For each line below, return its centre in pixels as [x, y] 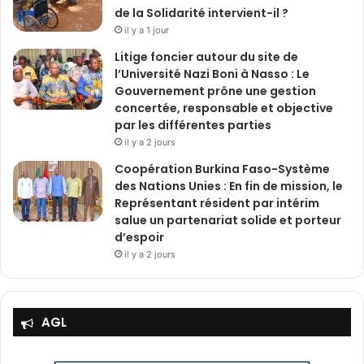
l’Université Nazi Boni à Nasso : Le [212, 74]
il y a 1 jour [147, 30]
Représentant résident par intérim [217, 204]
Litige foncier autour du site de [206, 57]
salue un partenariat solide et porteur [228, 221]
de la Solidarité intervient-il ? [201, 13]
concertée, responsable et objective [224, 108]
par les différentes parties [193, 126]
